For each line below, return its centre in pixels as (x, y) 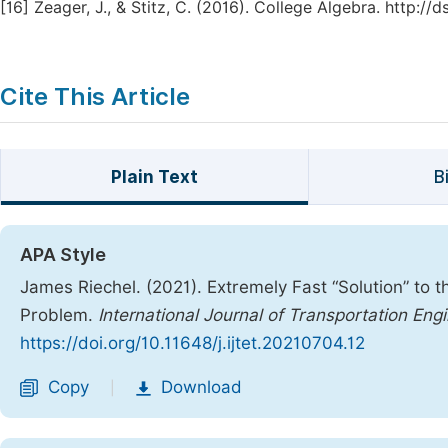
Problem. (59, 315)
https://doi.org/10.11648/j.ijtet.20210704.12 (192, 343)
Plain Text (154, 177)
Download (201, 387)
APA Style (63, 254)
